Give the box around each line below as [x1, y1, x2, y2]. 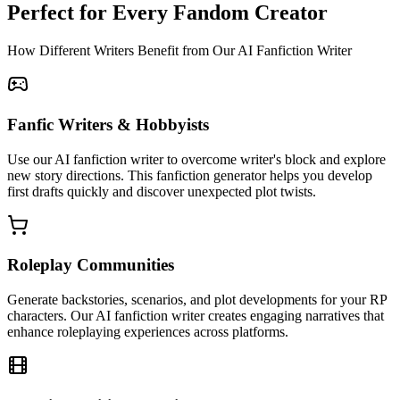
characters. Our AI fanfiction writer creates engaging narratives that [7, 308, 384, 324]
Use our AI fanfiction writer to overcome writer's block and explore [7, 151, 386, 167]
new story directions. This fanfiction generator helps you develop [7, 167, 372, 183]
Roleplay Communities [7, 255, 174, 275]
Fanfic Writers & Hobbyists [7, 115, 209, 135]
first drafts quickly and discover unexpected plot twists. [7, 183, 316, 199]
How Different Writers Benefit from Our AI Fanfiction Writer [7, 43, 352, 59]
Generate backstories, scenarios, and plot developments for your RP [7, 292, 387, 308]
